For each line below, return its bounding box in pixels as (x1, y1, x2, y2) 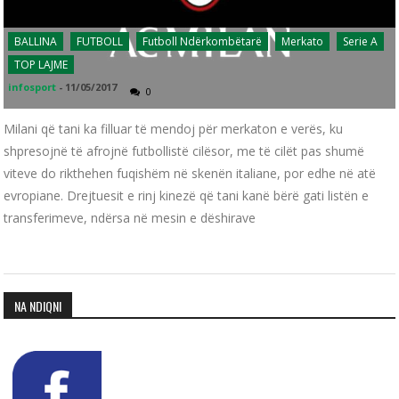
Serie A (343, 33, 379, 49)
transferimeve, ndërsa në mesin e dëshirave (4, 208, 256, 226)
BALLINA (14, 33, 58, 49)
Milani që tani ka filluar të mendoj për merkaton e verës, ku (4, 119, 344, 137)
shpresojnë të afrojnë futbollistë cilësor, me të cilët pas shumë (4, 142, 365, 159)
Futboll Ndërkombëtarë (142, 33, 263, 49)
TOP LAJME (14, 56, 69, 72)
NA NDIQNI (14, 296, 62, 315)
